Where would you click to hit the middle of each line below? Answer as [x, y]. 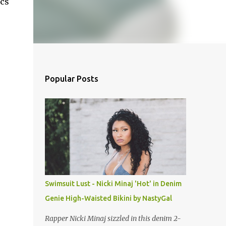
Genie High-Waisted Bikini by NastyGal [108, 198]
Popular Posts [71, 79]
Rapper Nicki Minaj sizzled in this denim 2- [113, 218]
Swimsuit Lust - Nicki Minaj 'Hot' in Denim [113, 184]
